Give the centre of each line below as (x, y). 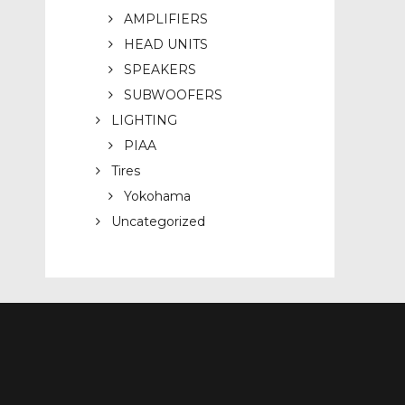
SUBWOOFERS (173, 95)
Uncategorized (158, 222)
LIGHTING (144, 121)
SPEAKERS (160, 70)
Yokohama (157, 197)
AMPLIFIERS (165, 19)
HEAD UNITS (165, 45)
